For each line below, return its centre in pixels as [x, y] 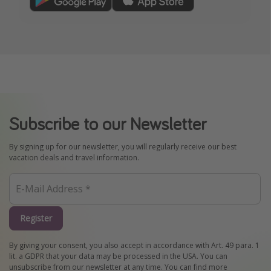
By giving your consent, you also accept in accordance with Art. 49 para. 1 [134, 245]
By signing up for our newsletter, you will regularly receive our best [123, 147]
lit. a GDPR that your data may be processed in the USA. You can [118, 256]
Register [36, 218]
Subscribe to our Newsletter [108, 124]
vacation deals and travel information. [74, 158]
